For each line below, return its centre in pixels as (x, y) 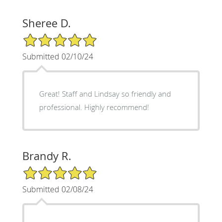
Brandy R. (47, 156)
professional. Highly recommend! (116, 107)
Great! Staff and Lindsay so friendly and (105, 93)
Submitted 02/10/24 (57, 56)
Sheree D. (46, 23)
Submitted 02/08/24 (57, 189)
